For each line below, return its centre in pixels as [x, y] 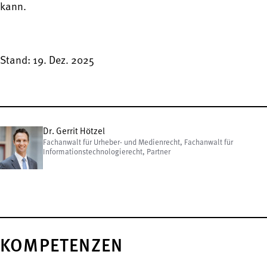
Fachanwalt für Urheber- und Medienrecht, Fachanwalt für [138, 142]
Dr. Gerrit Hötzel [74, 132]
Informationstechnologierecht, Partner [107, 152]
